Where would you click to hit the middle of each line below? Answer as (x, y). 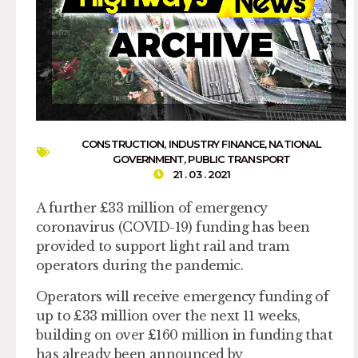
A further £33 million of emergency (152, 208)
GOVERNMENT (149, 159)
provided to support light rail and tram (163, 247)
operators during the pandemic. (139, 266)
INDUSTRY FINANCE (217, 144)
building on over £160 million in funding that (184, 334)
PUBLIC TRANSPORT (239, 159)
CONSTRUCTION (123, 144)
